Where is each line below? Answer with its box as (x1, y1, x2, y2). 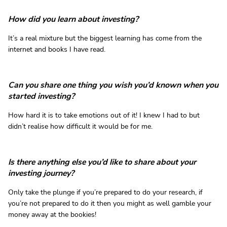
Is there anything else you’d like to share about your (8, 156, 196, 168)
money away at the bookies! (8, 209, 96, 219)
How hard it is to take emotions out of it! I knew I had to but (8, 110, 200, 120)
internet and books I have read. (8, 44, 105, 54)
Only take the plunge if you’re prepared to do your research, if (8, 187, 203, 197)
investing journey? (8, 167, 74, 179)
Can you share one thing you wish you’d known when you (8, 79, 218, 91)
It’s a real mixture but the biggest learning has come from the (8, 33, 202, 43)
